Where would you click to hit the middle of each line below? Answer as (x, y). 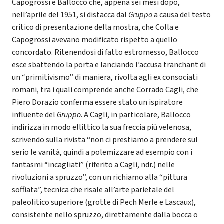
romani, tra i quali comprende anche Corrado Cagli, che (105, 90)
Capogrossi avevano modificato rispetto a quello (95, 40)
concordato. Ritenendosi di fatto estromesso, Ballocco (105, 53)
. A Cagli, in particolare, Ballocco (136, 115)
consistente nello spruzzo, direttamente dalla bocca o (105, 215)
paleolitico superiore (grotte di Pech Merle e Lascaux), (104, 203)
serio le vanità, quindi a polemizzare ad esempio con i (102, 153)
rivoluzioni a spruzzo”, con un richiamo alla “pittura (100, 178)
